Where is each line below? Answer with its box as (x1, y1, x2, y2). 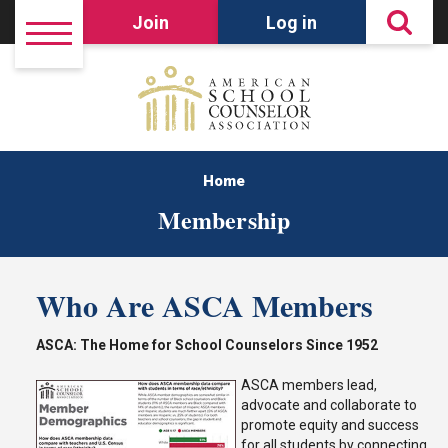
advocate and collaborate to (241, 397, 417, 413)
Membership (157, 202, 291, 237)
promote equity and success (241, 417, 419, 433)
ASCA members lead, (241, 377, 377, 393)
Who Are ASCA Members (36, 283, 373, 327)
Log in (266, 11, 318, 33)
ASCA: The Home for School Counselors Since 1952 (36, 337, 378, 353)
